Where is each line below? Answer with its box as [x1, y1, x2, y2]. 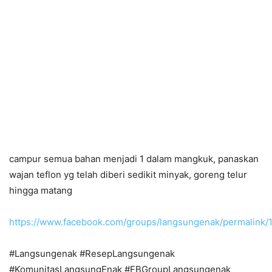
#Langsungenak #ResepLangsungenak [9, 248, 175, 260]
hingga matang [9, 185, 72, 197]
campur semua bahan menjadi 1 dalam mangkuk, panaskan [9, 153, 259, 165]
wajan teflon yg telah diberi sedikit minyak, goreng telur [9, 169, 247, 181]
